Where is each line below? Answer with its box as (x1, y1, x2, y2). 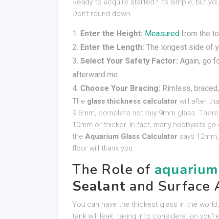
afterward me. (72, 70, 119, 79)
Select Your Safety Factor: (80, 56, 178, 66)
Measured (145, 29, 179, 38)
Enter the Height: (80, 29, 143, 38)
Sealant (72, 177, 126, 196)
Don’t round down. (72, 9, 132, 18)
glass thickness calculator (87, 97, 177, 106)
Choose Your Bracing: (80, 84, 160, 93)
